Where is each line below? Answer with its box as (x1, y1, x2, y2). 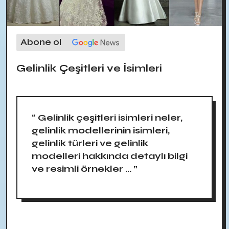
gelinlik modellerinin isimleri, (32, 124, 170, 136)
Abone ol (20, 37, 61, 48)
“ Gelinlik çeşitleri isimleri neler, (32, 111, 182, 123)
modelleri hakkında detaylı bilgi (32, 150, 188, 162)
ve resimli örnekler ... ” (32, 163, 138, 174)
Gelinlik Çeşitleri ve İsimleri (16, 61, 162, 75)
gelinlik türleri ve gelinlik (32, 137, 148, 149)
